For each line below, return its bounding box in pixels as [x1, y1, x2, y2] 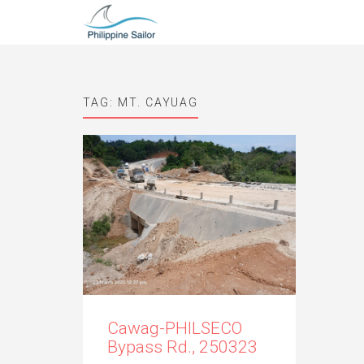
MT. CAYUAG [118, 96, 198, 109]
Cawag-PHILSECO [107, 318, 242, 338]
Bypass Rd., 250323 [107, 336, 258, 357]
